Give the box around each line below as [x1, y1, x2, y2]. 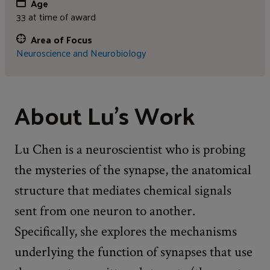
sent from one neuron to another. [14, 201, 195, 220]
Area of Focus [31, 31, 93, 49]
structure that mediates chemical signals [14, 181, 231, 199]
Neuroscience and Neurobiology [16, 44, 147, 62]
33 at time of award [16, 8, 96, 26]
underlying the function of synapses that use [14, 242, 253, 261]
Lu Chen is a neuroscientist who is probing [14, 140, 246, 159]
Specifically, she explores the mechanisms [14, 222, 237, 240]
